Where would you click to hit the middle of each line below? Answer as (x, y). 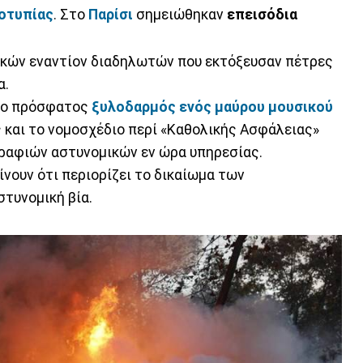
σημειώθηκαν (180, 14)
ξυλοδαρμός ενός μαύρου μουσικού (212, 107)
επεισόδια (262, 14)
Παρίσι (111, 14)
